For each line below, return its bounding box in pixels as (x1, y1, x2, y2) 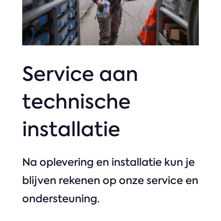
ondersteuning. (22, 191, 100, 206)
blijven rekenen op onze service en (22, 173, 198, 187)
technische (22, 88, 131, 115)
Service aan (22, 60, 138, 87)
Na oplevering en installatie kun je (22, 154, 195, 169)
